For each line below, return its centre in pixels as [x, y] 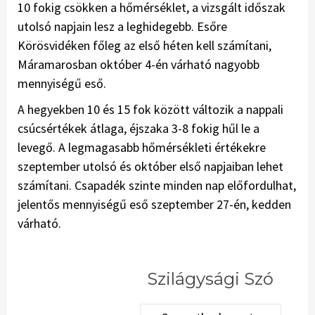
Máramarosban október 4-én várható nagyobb [139, 65]
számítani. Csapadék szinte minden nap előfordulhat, [157, 186]
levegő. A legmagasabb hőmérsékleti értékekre [142, 148]
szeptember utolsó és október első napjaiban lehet [150, 167]
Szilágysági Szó [210, 279]
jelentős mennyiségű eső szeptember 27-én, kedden [154, 205]
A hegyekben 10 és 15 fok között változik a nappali [150, 110]
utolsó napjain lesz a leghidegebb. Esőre [122, 27]
